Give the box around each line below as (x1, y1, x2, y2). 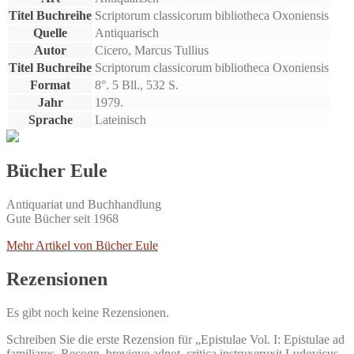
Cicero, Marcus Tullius (95, 43, 209, 57)
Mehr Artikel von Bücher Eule (6, 239, 158, 253)
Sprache (28, 112, 73, 126)
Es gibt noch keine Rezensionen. (6, 306, 169, 320)
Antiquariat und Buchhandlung (6, 198, 161, 212)
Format (30, 77, 70, 92)
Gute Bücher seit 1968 (6, 212, 119, 226)
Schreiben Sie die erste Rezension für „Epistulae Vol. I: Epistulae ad (6, 333, 345, 347)
